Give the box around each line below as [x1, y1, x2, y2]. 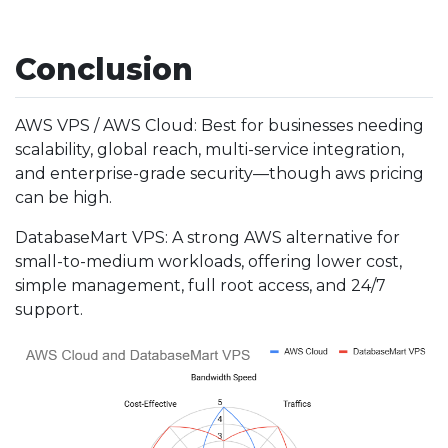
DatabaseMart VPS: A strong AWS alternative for [15, 227, 400, 247]
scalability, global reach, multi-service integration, [15, 139, 404, 159]
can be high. [15, 187, 112, 207]
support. [15, 299, 83, 319]
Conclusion [15, 50, 193, 88]
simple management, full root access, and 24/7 [15, 275, 386, 295]
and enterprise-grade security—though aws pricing [15, 163, 424, 183]
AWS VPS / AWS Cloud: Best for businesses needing [15, 115, 424, 135]
